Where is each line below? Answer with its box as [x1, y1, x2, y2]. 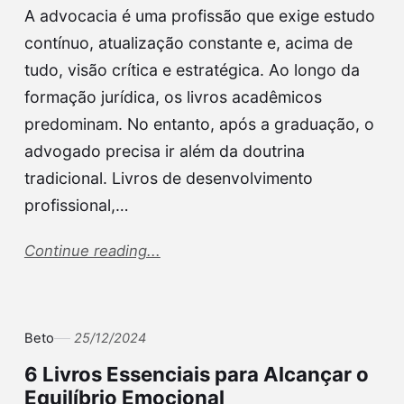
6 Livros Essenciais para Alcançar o [23, 362, 369, 386]
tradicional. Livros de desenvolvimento [23, 168, 313, 188]
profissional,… [23, 195, 129, 215]
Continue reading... [23, 242, 161, 261]
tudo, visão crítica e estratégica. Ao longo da [23, 60, 360, 79]
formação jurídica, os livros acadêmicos [23, 87, 322, 106]
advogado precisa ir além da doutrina [23, 141, 305, 161]
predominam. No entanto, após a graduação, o [23, 114, 374, 133]
